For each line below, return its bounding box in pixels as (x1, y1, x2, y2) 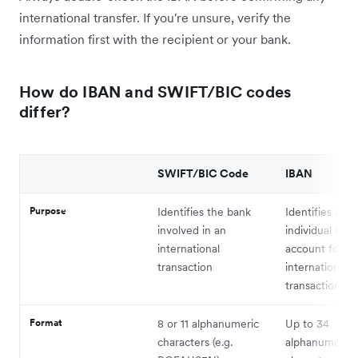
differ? (19, 101, 71, 122)
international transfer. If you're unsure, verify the (19, 9, 291, 26)
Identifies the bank (157, 204, 251, 219)
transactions (285, 277, 345, 292)
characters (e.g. (157, 334, 233, 349)
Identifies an (285, 204, 347, 219)
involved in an (157, 222, 226, 237)
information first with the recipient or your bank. (19, 30, 291, 47)
